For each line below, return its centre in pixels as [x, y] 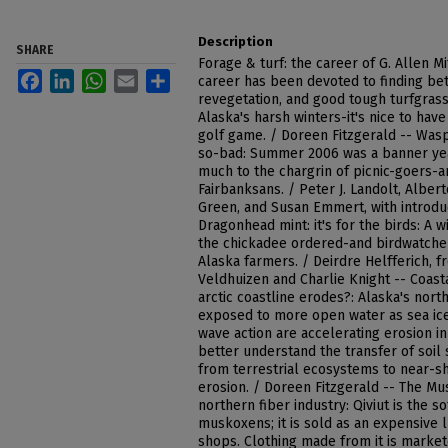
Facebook [73, 77]
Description [235, 41]
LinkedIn [101, 77]
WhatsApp [138, 77]
